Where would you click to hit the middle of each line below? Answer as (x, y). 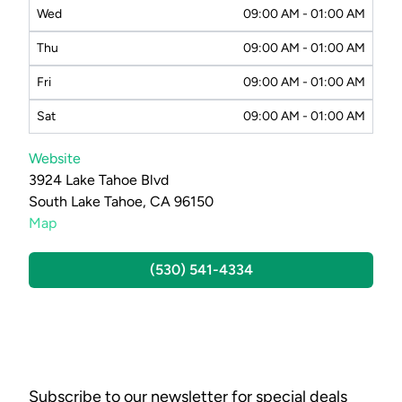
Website (55, 159)
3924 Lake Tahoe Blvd (99, 180)
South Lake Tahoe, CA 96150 (121, 202)
